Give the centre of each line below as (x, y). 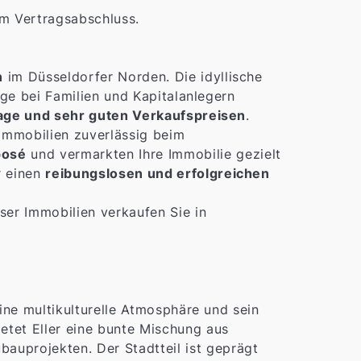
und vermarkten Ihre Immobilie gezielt (154, 154)
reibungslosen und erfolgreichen (158, 174)
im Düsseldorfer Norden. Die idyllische (133, 77)
